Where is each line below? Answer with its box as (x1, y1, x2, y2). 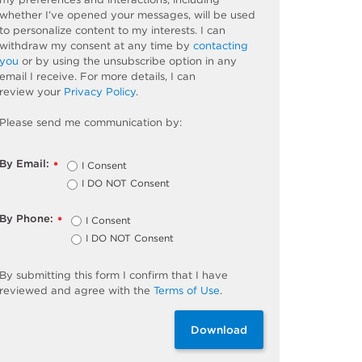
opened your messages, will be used (64, 8, 256, 21)
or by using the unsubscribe (19, 54, 170, 67)
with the (108, 284, 151, 297)
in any (202, 54, 238, 67)
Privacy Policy (64, 85, 137, 98)
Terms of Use (154, 284, 221, 297)
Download (190, 322, 247, 336)
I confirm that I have (123, 268, 229, 281)
